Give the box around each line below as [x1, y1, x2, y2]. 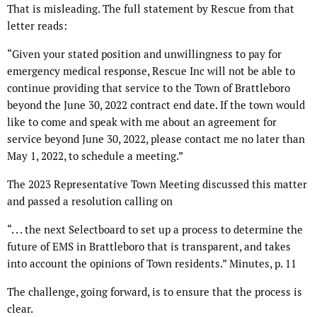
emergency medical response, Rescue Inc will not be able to [7, 64, 295, 79]
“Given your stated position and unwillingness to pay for [7, 47, 282, 62]
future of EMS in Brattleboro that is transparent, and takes [7, 240, 291, 254]
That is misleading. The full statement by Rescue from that [7, 2, 294, 16]
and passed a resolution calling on [7, 195, 173, 209]
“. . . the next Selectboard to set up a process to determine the [7, 223, 303, 237]
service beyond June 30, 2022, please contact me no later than [7, 132, 305, 146]
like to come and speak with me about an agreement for [7, 115, 277, 129]
